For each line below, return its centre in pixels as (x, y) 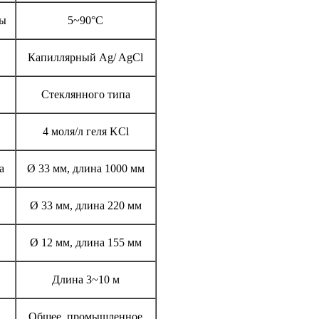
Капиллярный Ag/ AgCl (85, 57)
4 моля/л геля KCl (85, 131)
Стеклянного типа (85, 94)
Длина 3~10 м (85, 279)
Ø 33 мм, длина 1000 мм (85, 168)
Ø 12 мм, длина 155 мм (85, 242)
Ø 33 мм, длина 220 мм (85, 205)
